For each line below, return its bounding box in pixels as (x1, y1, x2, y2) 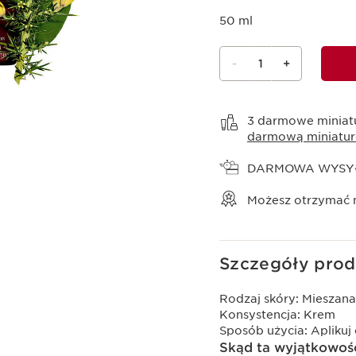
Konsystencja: (219, 308, 304, 322)
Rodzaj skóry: (219, 292, 302, 306)
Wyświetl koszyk (219, 94, 251, 106)
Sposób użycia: (219, 324, 311, 338)
